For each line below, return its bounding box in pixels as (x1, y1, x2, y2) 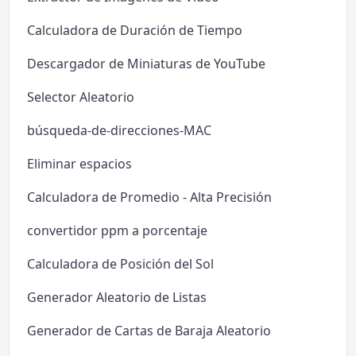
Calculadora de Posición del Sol (27, 255, 215, 273)
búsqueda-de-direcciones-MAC (27, 122, 212, 140)
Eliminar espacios (27, 155, 133, 173)
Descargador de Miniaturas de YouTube (27, 55, 266, 73)
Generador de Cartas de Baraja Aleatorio (27, 322, 272, 340)
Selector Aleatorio (27, 88, 135, 106)
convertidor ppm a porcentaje (27, 222, 208, 240)
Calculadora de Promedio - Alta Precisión (27, 188, 273, 207)
